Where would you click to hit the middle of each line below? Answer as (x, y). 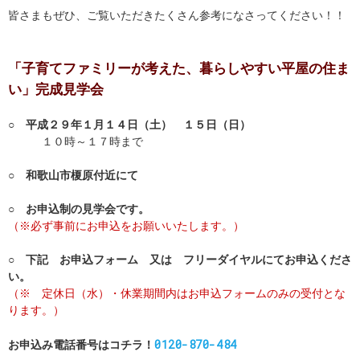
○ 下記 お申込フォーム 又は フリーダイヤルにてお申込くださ (180, 260)
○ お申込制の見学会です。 (79, 209)
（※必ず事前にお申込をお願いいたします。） (126, 226)
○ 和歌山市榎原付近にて (73, 176)
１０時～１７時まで (76, 142)
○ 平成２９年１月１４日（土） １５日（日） (129, 125)
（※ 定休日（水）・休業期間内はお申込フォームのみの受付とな (177, 294)
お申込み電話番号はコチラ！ (81, 345)
